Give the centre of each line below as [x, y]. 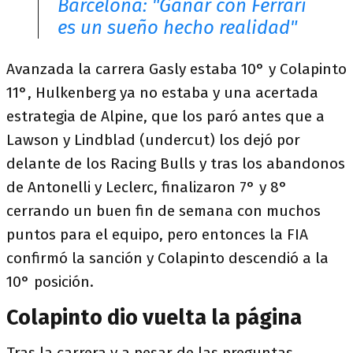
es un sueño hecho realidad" [177, 28]
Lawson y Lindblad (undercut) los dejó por [153, 140]
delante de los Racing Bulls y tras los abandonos [176, 164]
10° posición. [52, 282]
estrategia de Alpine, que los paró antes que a [165, 117]
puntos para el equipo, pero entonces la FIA [157, 235]
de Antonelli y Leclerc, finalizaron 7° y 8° [147, 188]
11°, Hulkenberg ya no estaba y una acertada [162, 93]
